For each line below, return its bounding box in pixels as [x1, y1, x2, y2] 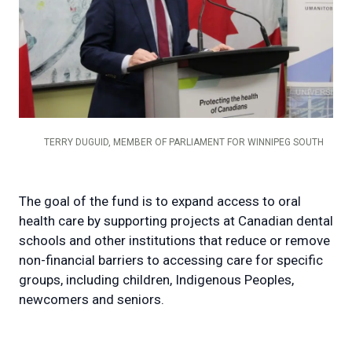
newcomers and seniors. [19, 291, 174, 308]
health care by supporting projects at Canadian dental [19, 213, 333, 229]
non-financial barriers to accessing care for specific [19, 252, 323, 269]
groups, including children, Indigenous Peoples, [19, 272, 294, 288]
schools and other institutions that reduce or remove [19, 233, 330, 249]
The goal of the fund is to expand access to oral [19, 193, 301, 210]
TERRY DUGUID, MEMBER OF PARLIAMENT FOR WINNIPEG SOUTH [44, 137, 324, 148]
